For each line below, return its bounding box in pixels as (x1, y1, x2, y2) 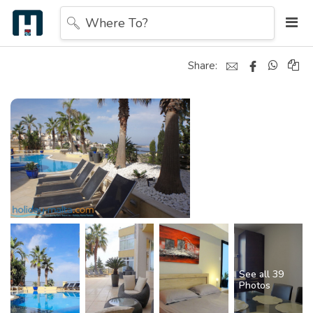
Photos (238, 279, 270, 293)
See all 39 (238, 268, 284, 282)
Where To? (85, 14, 148, 31)
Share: (188, 58, 217, 73)
